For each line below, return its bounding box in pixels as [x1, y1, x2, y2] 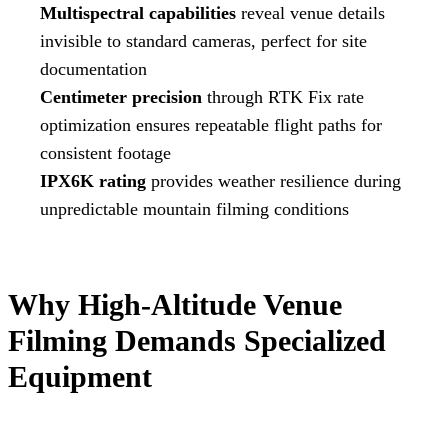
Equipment [8, 359, 152, 393]
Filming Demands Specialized [8, 323, 386, 357]
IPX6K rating [40, 170, 146, 191]
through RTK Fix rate [202, 86, 364, 107]
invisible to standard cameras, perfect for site [40, 30, 367, 51]
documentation [40, 58, 147, 79]
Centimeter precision [40, 86, 202, 107]
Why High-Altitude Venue [8, 287, 342, 321]
